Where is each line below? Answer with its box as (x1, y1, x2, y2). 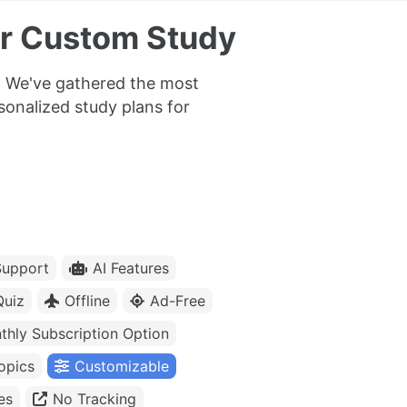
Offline (65, 292, 110, 311)
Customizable (74, 357, 169, 376)
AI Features (93, 259, 169, 278)
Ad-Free (150, 292, 205, 311)
